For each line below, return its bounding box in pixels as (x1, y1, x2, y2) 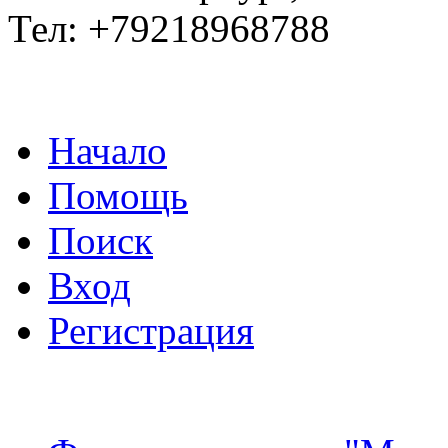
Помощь (48, 173, 188, 217)
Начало (48, 128, 167, 172)
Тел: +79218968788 (8, 6, 330, 50)
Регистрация (48, 308, 254, 352)
